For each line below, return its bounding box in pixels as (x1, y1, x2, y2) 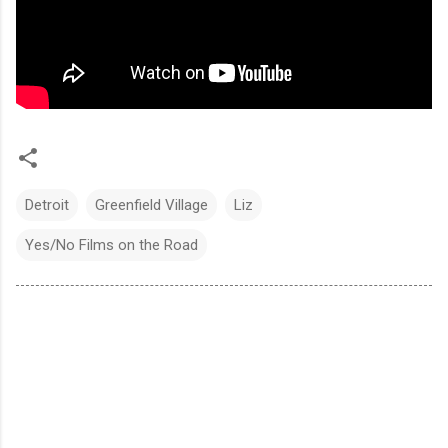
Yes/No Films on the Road (25, 235, 198, 254)
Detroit (25, 195, 69, 214)
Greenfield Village (95, 195, 208, 214)
